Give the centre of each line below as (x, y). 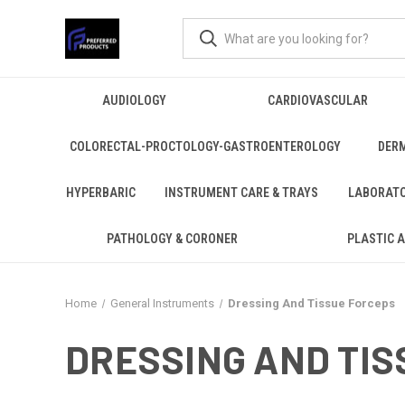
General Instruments (162, 303)
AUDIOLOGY (134, 100)
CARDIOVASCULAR (317, 100)
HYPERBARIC (101, 193)
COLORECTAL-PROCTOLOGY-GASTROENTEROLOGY (206, 146)
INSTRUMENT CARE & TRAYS (242, 193)
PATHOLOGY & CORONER (172, 239)
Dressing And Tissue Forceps (311, 303)
